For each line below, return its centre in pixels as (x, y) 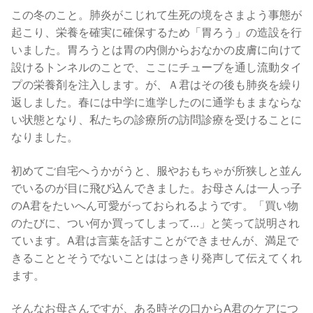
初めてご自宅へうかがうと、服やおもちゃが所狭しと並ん (156, 170)
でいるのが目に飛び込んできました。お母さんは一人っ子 (156, 188)
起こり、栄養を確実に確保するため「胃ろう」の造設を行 (156, 32)
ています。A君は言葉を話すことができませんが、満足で (155, 240)
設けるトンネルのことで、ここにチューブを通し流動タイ (156, 67)
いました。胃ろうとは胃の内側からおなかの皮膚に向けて (156, 50)
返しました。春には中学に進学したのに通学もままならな (156, 102)
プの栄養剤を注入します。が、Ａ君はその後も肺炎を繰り (156, 85)
